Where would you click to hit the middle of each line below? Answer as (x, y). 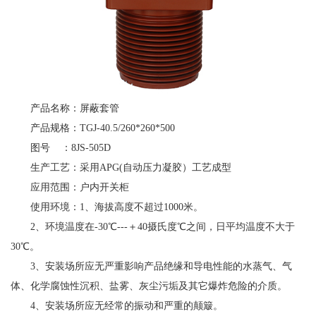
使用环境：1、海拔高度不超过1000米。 (117, 207)
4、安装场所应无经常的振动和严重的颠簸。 (127, 305)
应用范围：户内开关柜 (80, 187)
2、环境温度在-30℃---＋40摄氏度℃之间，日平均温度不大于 (163, 226)
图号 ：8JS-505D (71, 147)
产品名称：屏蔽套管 (75, 108)
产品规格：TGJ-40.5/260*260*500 (103, 128)
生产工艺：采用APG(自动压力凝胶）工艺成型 (131, 167)
